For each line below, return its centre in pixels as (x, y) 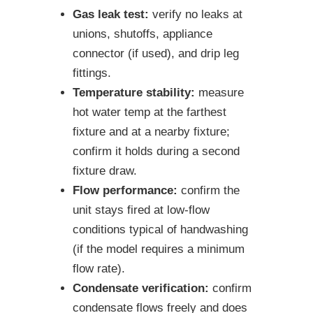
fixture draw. (105, 171)
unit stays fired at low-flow (141, 210)
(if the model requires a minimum (159, 249)
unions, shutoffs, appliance (143, 34)
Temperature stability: (134, 93)
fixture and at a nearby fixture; (151, 132)
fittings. (92, 73)
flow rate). (99, 269)
